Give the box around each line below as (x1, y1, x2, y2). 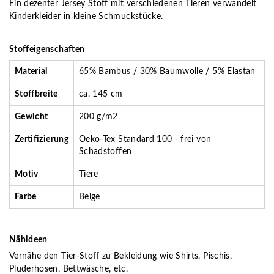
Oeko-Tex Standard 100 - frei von (79, 135, 212, 144)
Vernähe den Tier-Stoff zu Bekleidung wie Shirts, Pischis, (9, 251, 232, 261)
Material (15, 67, 48, 76)
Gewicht (15, 112, 48, 121)
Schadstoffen (79, 147, 132, 156)
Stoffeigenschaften (9, 45, 85, 54)
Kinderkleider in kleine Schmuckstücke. (9, 12, 163, 21)
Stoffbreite (15, 89, 58, 98)
